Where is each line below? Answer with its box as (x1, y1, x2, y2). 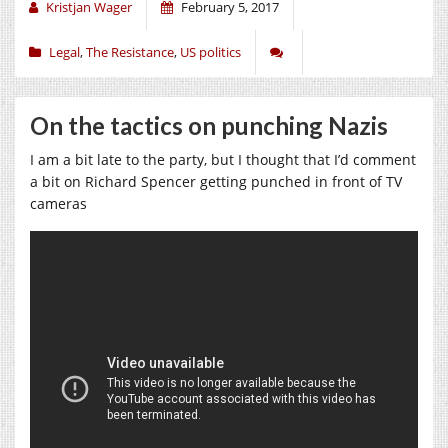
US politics (180, 42, 241, 61)
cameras (30, 193, 87, 213)
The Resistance (86, 42, 174, 61)
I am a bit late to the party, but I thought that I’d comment (30, 149, 416, 169)
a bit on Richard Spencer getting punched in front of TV (30, 171, 402, 191)
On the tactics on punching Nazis (30, 110, 388, 140)
